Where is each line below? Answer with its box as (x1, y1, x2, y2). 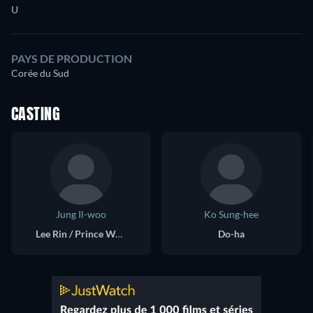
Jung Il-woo (56, 208, 106, 220)
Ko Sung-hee (204, 208, 259, 220)
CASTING (11, 107, 61, 123)
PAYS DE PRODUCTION (11, 51, 132, 65)
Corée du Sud (11, 66, 69, 79)
